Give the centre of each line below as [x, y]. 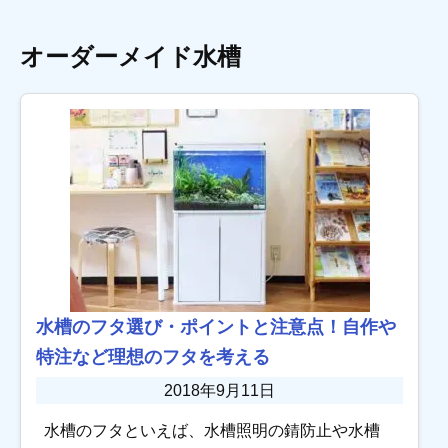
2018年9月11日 [220, 390]
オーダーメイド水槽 [130, 56]
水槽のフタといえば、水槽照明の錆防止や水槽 [212, 430]
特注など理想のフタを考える [153, 356]
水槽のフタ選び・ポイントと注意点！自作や [216, 326]
